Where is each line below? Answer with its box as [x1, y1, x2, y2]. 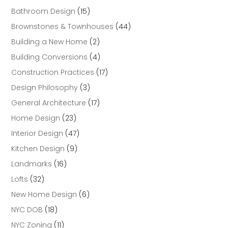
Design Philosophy [11, 82, 78, 93]
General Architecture [11, 98, 87, 108]
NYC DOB [11, 205, 43, 215]
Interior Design [11, 128, 64, 139]
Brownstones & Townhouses [11, 21, 114, 32]
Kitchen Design [11, 144, 65, 154]
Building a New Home [11, 37, 88, 47]
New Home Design [11, 189, 77, 200]
